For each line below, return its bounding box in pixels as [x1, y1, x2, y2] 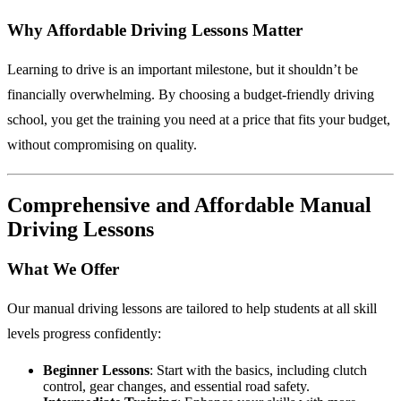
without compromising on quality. [7, 137, 197, 153]
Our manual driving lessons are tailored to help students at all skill [7, 300, 377, 316]
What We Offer [7, 259, 119, 278]
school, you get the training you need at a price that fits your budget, [7, 112, 390, 128]
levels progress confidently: [7, 325, 161, 341]
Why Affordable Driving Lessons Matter [7, 21, 303, 40]
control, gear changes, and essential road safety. [43, 378, 310, 394]
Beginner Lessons [43, 362, 149, 378]
